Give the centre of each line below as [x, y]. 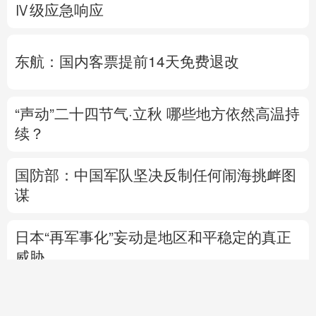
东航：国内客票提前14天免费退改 [127, 62]
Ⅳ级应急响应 [59, 10]
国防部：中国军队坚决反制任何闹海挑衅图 [155, 176]
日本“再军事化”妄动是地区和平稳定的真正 [153, 238]
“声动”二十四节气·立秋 [88, 114]
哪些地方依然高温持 [233, 114]
